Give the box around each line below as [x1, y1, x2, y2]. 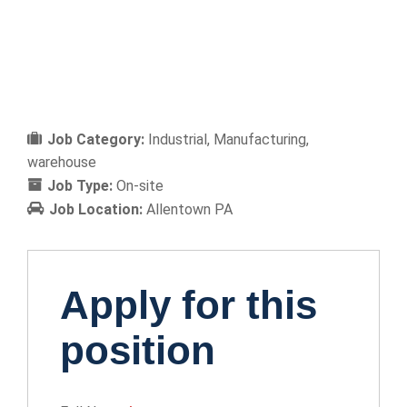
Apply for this [60, 283, 317, 327]
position [60, 328, 215, 372]
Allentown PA [146, 201, 233, 218]
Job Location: [49, 201, 146, 218]
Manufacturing [213, 131, 306, 148]
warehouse [27, 154, 96, 171]
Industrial [148, 131, 207, 148]
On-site [116, 177, 164, 194]
